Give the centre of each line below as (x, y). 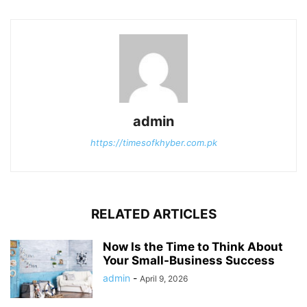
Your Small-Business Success (189, 261)
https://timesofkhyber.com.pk (153, 143)
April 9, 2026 (164, 279)
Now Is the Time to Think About (193, 247)
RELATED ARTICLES (153, 214)
